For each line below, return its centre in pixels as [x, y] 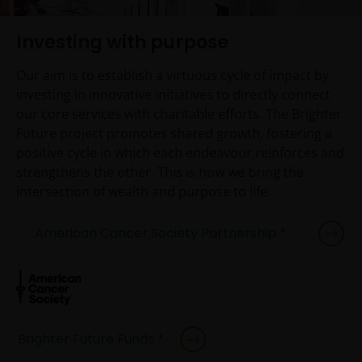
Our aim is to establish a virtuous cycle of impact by [173, 75]
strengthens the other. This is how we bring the [160, 172]
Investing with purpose [122, 42]
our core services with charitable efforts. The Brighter [179, 114]
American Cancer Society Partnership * [160, 234]
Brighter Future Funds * [91, 339]
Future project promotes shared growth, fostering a [174, 133]
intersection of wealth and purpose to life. [143, 192]
